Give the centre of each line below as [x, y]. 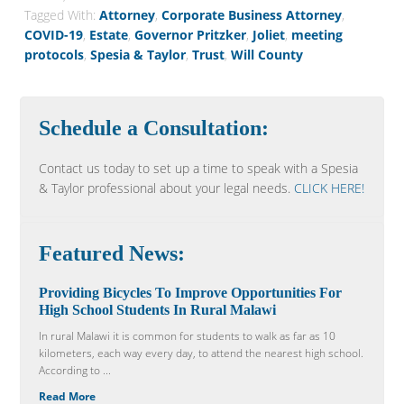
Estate [109, 35]
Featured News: [112, 253]
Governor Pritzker [191, 35]
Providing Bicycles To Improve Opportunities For [191, 293]
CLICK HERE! [330, 188]
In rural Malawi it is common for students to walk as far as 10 [188, 336]
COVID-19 [54, 35]
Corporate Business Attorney [252, 15]
